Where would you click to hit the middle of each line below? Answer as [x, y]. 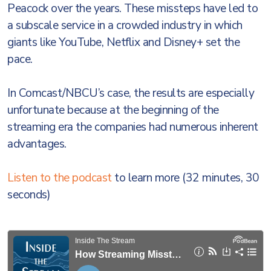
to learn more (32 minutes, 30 [185, 178]
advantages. [38, 144]
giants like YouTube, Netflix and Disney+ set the [123, 42]
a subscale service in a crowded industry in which [125, 25]
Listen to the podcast [60, 178]
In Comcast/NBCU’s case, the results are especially [131, 93]
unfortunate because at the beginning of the [113, 110]
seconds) [29, 195]
